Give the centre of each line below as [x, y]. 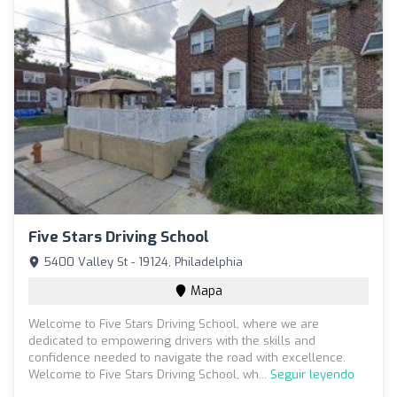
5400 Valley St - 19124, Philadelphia [141, 262]
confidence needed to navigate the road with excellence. [187, 358]
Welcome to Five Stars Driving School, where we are [174, 324]
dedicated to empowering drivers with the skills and [172, 341]
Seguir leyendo [312, 375]
